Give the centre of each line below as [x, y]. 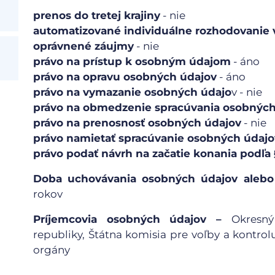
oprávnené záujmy [83, 46]
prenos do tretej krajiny [97, 15]
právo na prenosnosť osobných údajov [137, 123]
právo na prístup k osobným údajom [132, 61]
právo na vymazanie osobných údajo [132, 92]
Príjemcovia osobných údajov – [132, 219]
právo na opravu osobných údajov [125, 77]
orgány [52, 250]
